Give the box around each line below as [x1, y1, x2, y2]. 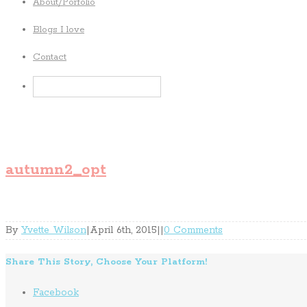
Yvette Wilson [21, 223, 86, 236]
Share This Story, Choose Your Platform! [5, 256, 207, 268]
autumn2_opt [5, 160, 106, 180]
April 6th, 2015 [90, 223, 157, 236]
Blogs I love [33, 24, 84, 36]
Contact [33, 51, 66, 63]
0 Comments [164, 223, 223, 236]
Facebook [33, 286, 79, 299]
